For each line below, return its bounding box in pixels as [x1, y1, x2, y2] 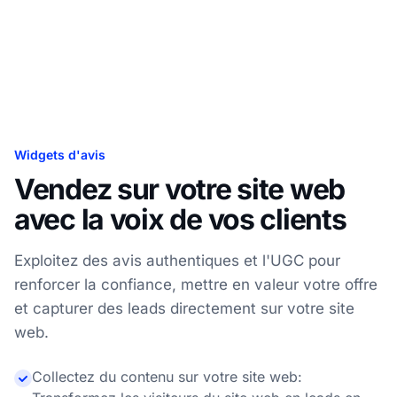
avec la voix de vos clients [14, 202, 346, 237]
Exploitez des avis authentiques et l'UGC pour [14, 252, 340, 270]
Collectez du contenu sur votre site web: [32, 368, 302, 386]
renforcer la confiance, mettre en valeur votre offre [14, 276, 378, 294]
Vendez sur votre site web [14, 172, 345, 207]
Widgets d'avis [14, 147, 105, 163]
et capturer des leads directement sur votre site [14, 300, 354, 318]
